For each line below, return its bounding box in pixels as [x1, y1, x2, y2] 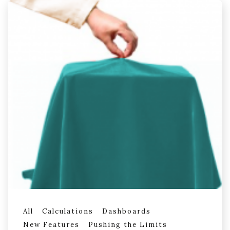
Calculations [42, 206, 93, 216]
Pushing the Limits [88, 220, 167, 229]
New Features [23, 220, 80, 229]
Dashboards [102, 206, 151, 216]
